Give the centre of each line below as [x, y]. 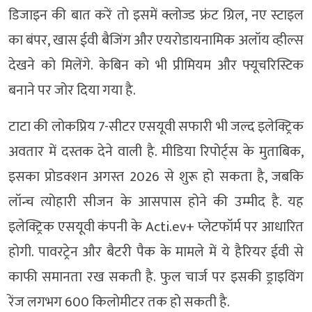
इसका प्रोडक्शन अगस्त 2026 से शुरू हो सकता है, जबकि [156, 177]
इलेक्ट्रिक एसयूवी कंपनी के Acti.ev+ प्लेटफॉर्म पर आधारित [156, 227]
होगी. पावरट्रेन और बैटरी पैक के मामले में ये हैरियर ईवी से [156, 252]
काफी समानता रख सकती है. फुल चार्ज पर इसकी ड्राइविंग [156, 277]
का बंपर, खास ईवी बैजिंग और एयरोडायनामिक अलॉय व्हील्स [156, 40]
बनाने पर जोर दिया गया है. [72, 91]
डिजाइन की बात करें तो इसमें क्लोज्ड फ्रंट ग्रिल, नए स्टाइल [156, 15]
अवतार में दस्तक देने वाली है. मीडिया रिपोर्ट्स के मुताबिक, [156, 152]
